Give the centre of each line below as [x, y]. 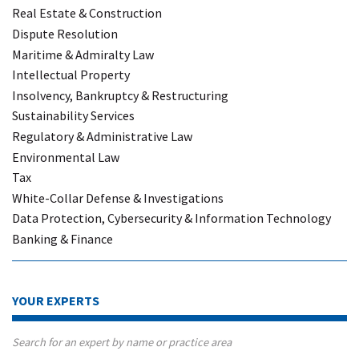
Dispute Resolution [65, 33]
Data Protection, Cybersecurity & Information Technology [171, 218]
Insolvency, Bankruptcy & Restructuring [120, 95]
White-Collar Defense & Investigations [118, 198]
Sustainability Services [73, 116]
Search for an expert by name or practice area [122, 343]
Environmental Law [66, 157]
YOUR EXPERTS [56, 301]
